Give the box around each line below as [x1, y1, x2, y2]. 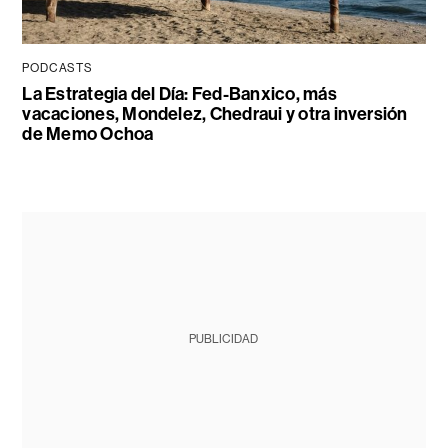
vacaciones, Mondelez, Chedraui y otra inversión [22, 103, 408, 126]
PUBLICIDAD [189, 332, 259, 347]
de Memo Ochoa [22, 123, 154, 146]
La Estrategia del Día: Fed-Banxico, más [22, 83, 337, 106]
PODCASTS [22, 61, 93, 76]
